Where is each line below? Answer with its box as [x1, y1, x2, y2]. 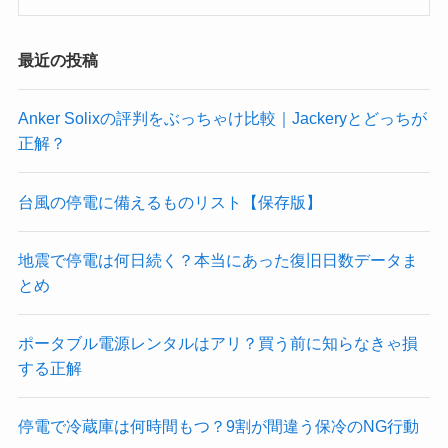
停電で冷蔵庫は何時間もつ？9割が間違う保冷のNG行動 [17, 417, 419, 436]
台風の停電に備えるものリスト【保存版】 [17, 192, 322, 211]
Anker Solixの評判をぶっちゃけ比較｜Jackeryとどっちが [17, 109, 427, 128]
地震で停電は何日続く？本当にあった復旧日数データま [17, 250, 418, 269]
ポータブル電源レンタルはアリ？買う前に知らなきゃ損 [17, 334, 418, 353]
